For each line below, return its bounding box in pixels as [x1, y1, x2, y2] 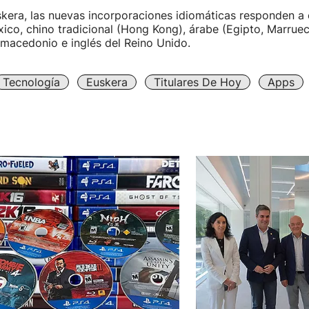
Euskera [86, 75, 128, 89]
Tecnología [2, 75, 60, 89]
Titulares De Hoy [153, 75, 241, 89]
